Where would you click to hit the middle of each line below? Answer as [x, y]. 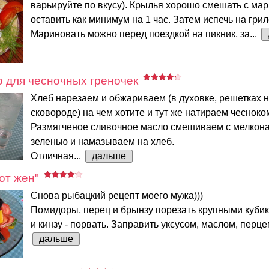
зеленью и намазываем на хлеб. [102, 141]
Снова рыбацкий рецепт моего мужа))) [117, 196]
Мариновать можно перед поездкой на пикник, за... [145, 34]
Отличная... [57, 156]
